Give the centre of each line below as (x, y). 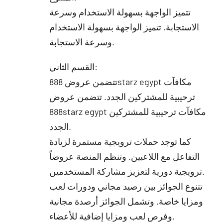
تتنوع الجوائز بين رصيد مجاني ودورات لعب (126, 186)
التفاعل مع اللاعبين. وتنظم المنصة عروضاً (124, 156)
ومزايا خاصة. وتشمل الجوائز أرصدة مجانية (126, 201)
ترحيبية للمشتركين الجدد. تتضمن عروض (122, 96)
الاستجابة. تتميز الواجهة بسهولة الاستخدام (124, 27)
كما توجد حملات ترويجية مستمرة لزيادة (120, 141)
